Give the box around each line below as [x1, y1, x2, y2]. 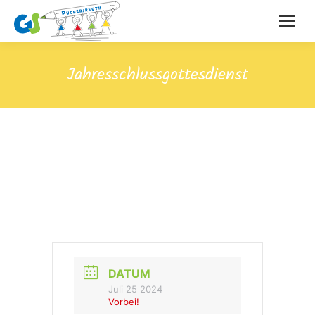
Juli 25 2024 [108, 283, 162, 295]
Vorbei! [108, 296, 139, 307]
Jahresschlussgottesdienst [67, 61, 248, 89]
